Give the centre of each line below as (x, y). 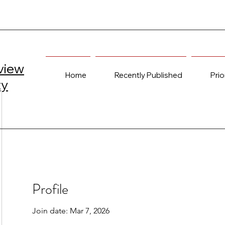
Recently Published (148, 75)
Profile (50, 189)
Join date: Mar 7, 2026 (71, 211)
